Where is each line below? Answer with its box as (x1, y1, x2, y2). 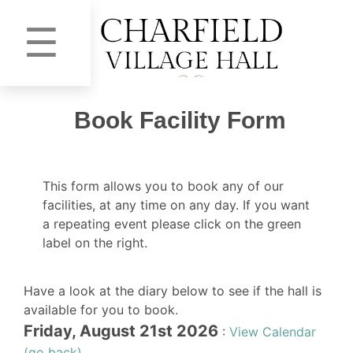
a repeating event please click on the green (43, 215, 301, 232)
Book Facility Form (74, 107, 286, 133)
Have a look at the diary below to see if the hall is (24, 282, 321, 299)
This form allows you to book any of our (43, 177, 284, 194)
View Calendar (229, 323, 316, 340)
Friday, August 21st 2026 (24, 321, 218, 340)
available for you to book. (24, 301, 178, 318)
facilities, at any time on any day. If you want (43, 196, 310, 213)
